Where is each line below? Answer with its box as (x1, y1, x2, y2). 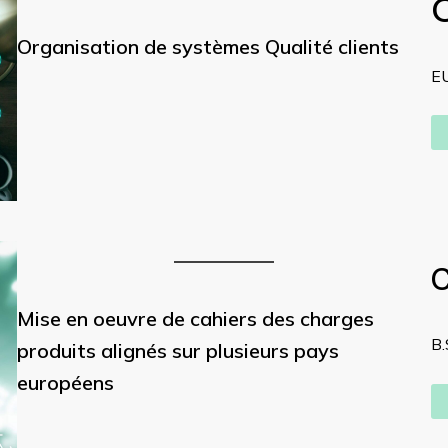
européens (16, 370, 114, 396)
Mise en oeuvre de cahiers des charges (16, 306, 374, 332)
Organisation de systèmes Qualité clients (16, 34, 399, 59)
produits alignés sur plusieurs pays (16, 338, 339, 364)
